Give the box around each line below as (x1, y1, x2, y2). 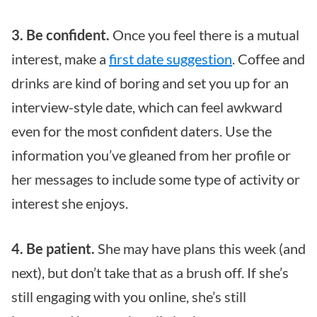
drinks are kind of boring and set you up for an (11, 74, 289, 91)
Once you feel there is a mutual (110, 25, 299, 43)
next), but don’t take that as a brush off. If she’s (11, 263, 289, 281)
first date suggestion (109, 50, 232, 67)
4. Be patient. (11, 239, 95, 257)
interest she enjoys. (11, 194, 128, 212)
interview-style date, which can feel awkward (11, 98, 282, 115)
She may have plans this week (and (95, 239, 306, 257)
